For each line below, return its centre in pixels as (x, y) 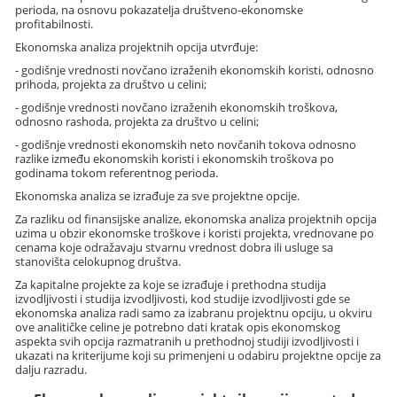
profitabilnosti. (54, 23)
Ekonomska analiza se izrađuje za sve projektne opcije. (158, 195)
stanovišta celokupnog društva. (98, 261)
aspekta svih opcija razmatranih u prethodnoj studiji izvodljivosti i (187, 341)
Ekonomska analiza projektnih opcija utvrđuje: (137, 47)
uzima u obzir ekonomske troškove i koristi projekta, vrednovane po (195, 233)
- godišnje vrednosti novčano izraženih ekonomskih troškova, (177, 107)
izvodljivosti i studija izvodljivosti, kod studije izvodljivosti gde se (183, 298)
